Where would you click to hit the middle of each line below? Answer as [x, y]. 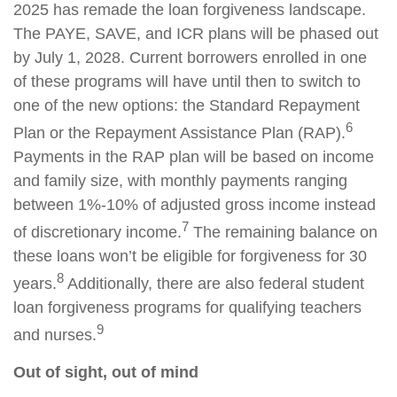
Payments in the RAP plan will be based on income [194, 157]
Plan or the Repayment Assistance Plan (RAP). [179, 133]
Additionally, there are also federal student [214, 284]
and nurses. [55, 335]
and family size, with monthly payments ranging [180, 181]
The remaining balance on [283, 232]
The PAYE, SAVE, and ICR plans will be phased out [196, 34]
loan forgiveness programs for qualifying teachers [187, 307]
